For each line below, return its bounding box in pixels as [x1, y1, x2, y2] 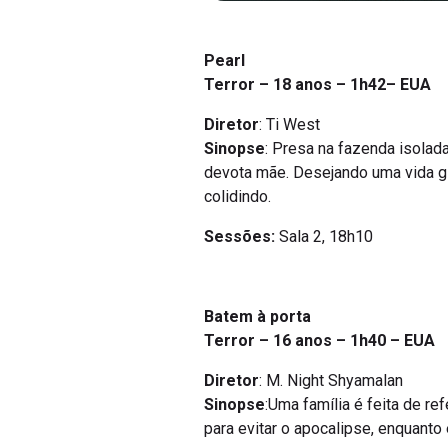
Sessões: [204, 227, 279, 247]
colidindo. [204, 187, 271, 207]
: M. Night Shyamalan [259, 371, 403, 391]
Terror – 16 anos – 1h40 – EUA [204, 331, 435, 351]
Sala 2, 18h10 [279, 227, 373, 247]
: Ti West [259, 115, 320, 135]
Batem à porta [204, 307, 311, 327]
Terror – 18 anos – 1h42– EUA [204, 75, 431, 95]
